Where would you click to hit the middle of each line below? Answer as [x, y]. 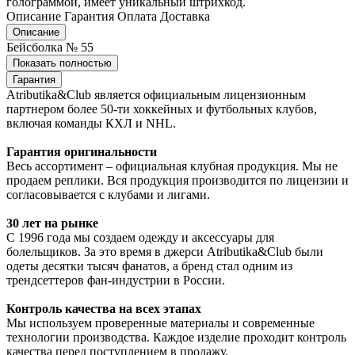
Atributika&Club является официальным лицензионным [156, 94]
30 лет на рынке [52, 223]
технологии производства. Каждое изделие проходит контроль [176, 337]
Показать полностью [62, 63]
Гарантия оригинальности [82, 151]
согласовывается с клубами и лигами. [108, 194]
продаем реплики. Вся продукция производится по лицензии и [177, 180]
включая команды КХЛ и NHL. [91, 123]
